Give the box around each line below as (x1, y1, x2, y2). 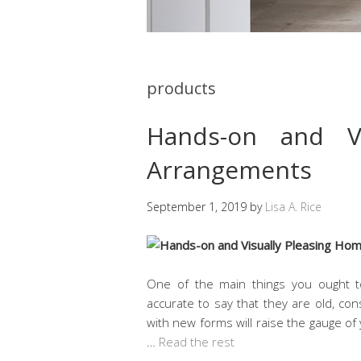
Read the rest (159, 333, 234, 350)
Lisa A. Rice (265, 198, 322, 214)
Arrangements (147, 152, 312, 186)
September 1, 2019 (147, 198, 247, 214)
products (147, 77, 216, 99)
